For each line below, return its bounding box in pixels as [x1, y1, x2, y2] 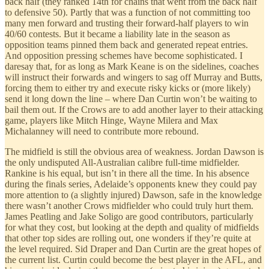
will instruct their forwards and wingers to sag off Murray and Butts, [5, 72, 262, 83]
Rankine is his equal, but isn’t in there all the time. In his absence [5, 168, 249, 179]
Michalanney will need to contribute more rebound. [5, 126, 199, 137]
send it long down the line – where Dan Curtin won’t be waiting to [5, 94, 257, 104]
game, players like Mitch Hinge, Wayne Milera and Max [5, 115, 218, 126]
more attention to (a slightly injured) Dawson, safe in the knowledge [5, 190, 262, 201]
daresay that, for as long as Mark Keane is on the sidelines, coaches [5, 61, 259, 72]
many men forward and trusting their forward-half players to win [5, 18, 249, 29]
